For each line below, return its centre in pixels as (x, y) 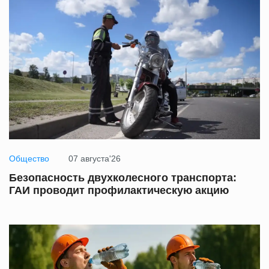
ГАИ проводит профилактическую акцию (119, 191)
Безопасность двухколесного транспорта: (123, 178)
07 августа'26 (95, 159)
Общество (29, 159)
